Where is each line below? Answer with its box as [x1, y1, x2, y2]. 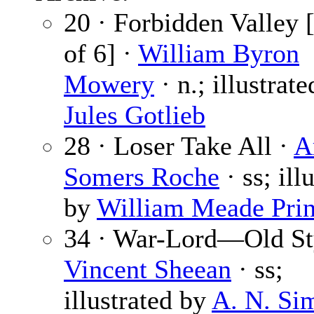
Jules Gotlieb [64, 100, 205, 130]
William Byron [138, 39, 299, 69]
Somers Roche [64, 162, 219, 192]
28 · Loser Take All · [64, 131, 294, 161]
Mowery [64, 69, 154, 100]
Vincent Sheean [64, 254, 231, 285]
